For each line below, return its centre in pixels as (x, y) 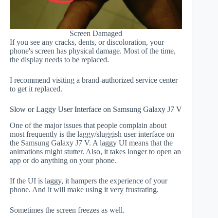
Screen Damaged (96, 34)
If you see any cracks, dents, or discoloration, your (87, 42)
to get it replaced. (36, 89)
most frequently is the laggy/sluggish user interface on (92, 134)
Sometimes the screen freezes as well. (67, 210)
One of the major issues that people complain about (88, 125)
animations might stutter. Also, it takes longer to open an (95, 152)
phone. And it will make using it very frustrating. (84, 190)
